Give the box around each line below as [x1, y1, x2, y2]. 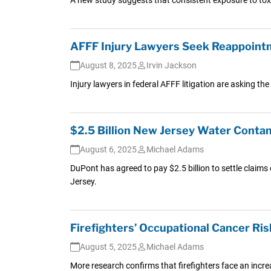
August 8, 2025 [79, 60, 137, 70]
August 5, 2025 [79, 241, 137, 252]
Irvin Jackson [146, 60, 197, 70]
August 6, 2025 [79, 144, 137, 154]
